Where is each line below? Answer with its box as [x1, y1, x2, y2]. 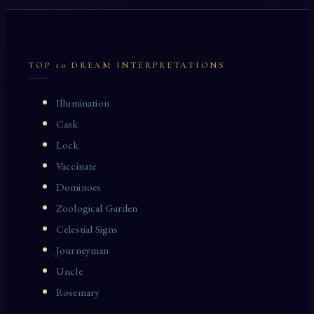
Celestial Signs [56, 222, 118, 237]
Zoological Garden [56, 201, 138, 216]
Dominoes [56, 180, 102, 195]
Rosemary [56, 285, 100, 300]
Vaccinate [56, 159, 97, 174]
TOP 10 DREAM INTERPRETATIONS [28, 60, 226, 71]
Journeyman [56, 243, 109, 258]
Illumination [56, 96, 109, 111]
